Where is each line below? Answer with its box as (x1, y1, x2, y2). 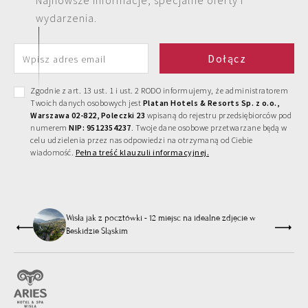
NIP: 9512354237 (69, 122, 131, 133)
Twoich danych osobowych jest (30, 98, 143, 109)
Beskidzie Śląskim (66, 225, 128, 237)
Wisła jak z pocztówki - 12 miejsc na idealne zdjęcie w (66, 212, 256, 224)
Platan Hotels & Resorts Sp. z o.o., (142, 98, 279, 109)
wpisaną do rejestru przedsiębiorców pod (145, 110, 291, 121)
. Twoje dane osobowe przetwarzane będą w (131, 122, 287, 133)
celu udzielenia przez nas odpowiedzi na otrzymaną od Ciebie (30, 135, 253, 146)
